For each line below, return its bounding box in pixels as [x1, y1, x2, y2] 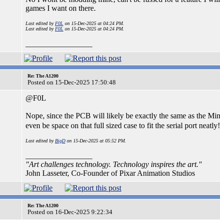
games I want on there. [26, 4, 96, 12]
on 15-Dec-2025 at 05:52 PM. [65, 138, 126, 143]
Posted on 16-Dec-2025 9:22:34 [27, 208, 112, 216]
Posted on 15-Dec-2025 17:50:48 [27, 79, 116, 86]
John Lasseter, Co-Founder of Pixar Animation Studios [26, 169, 195, 177]
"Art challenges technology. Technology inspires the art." [26, 160, 202, 168]
